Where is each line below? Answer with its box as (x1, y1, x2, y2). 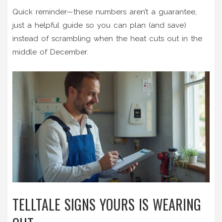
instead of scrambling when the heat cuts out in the (12, 34, 202, 43)
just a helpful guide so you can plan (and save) (12, 20, 186, 30)
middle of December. (12, 47, 88, 56)
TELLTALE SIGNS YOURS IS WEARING (12, 194, 201, 215)
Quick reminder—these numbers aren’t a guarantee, (12, 7, 197, 16)
